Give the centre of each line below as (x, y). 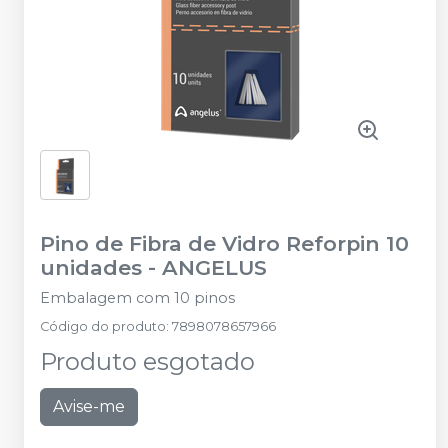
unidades (91, 268)
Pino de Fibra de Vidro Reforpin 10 (224, 244)
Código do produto (103, 327)
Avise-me (89, 407)
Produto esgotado (147, 362)
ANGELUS (214, 268)
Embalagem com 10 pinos (137, 298)
